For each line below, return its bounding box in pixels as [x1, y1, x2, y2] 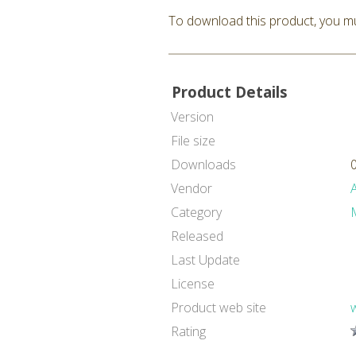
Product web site [171, 299, 266, 316]
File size [171, 132, 215, 149]
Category [171, 203, 222, 221]
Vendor [171, 180, 212, 197]
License [171, 275, 215, 292]
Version [171, 108, 214, 126]
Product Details [172, 82, 288, 102]
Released [171, 227, 223, 245]
